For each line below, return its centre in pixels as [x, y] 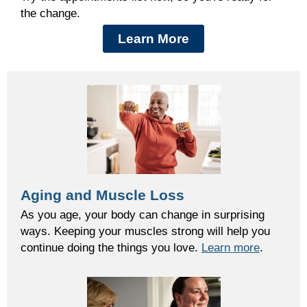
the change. [50, 13]
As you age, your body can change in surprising [143, 215]
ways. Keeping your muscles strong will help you [145, 231]
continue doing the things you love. [111, 248]
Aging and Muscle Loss [102, 196]
